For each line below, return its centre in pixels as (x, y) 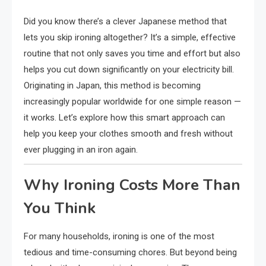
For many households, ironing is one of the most (119, 236)
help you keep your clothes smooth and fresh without (128, 133)
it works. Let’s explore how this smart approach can (124, 117)
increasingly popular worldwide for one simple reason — (132, 101)
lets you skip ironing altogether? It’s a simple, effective (130, 37)
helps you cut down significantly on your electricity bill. (129, 69)
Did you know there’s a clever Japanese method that (125, 21)
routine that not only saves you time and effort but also (132, 53)
